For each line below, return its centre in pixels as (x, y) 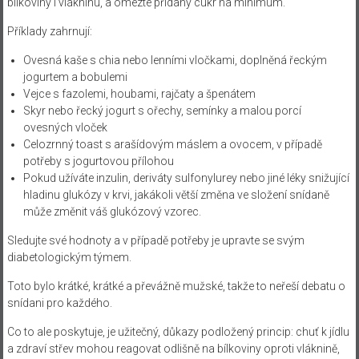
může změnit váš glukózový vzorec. (112, 211)
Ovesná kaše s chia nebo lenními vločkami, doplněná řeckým (175, 60)
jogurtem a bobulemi (75, 77)
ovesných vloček (65, 127)
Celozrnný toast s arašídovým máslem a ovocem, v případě (172, 144)
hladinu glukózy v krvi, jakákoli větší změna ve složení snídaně (176, 194)
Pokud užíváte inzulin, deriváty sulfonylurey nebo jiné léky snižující (186, 177)
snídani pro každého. (59, 303)
